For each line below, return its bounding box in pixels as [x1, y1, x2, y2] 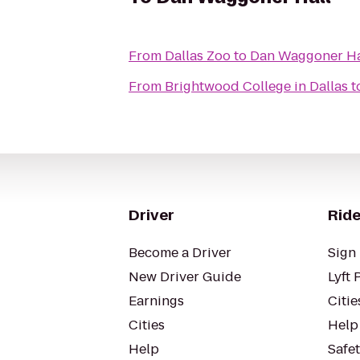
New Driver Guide [129, 268, 241, 286]
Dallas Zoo [165, 47, 231, 65]
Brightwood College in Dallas [165, 77, 348, 96]
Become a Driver [129, 243, 231, 262]
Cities [129, 316, 165, 334]
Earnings [129, 292, 184, 310]
